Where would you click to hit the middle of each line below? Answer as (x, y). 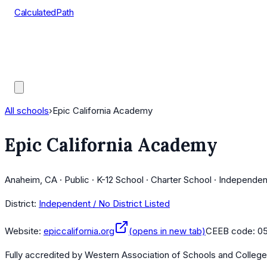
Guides (29, 72)
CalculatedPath (44, 12)
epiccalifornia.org (79, 231)
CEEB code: (232, 231)
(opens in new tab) (167, 231)
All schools (27, 111)
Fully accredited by (45, 255)
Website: (23, 231)
